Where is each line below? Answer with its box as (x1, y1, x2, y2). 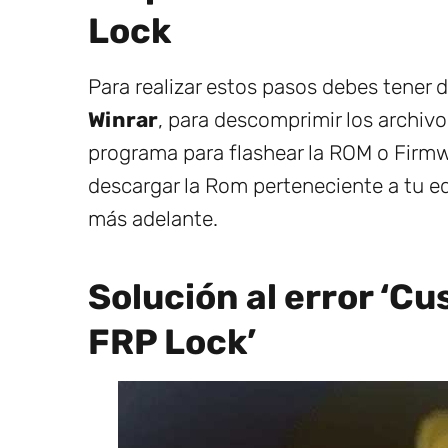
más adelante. (88, 205, 218, 231)
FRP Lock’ (88, 320, 256, 363)
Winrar (88, 106, 158, 132)
